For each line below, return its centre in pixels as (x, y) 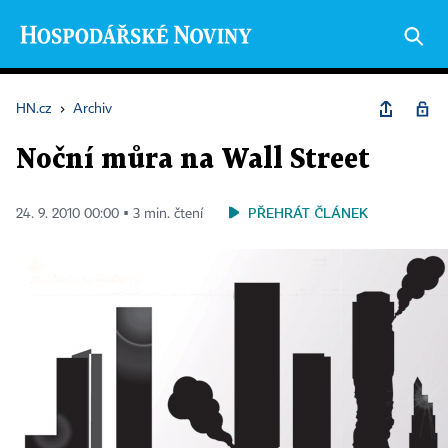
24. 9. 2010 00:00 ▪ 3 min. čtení (109, 214)
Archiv (92, 109)
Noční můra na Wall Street (193, 160)
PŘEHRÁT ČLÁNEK (308, 212)
